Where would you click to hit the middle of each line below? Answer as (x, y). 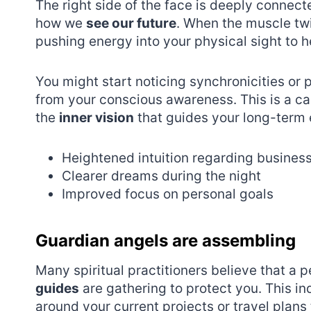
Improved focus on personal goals (168, 194)
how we (61, 23)
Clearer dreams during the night (161, 176)
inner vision (96, 117)
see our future (131, 23)
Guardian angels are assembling (166, 240)
